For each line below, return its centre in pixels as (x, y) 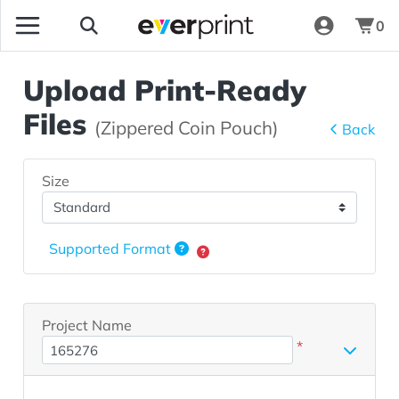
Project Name (87, 325)
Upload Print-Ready (165, 90)
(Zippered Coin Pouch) (187, 128)
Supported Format (112, 249)
